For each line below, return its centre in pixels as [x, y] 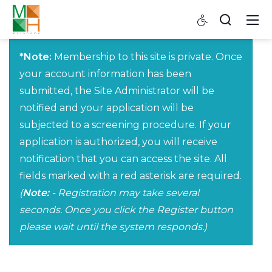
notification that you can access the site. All [123, 159]
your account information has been [105, 74]
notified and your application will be [107, 108]
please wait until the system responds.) [113, 227]
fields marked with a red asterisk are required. [131, 176]
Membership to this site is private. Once [147, 57]
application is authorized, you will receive [118, 142]
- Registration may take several [124, 193]
